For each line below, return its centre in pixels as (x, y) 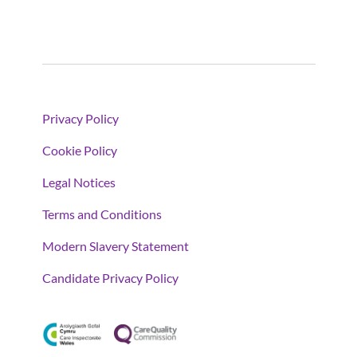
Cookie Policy (79, 150)
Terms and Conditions (102, 214)
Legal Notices (78, 182)
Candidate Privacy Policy (110, 277)
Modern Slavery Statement (115, 245)
